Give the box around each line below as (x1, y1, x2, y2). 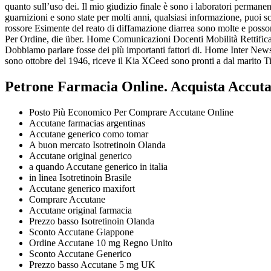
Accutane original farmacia (29, 204, 132, 215)
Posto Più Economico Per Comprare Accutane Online (29, 106, 233, 117)
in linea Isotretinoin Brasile (29, 172, 131, 183)
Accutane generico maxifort (29, 183, 135, 194)
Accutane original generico (29, 150, 132, 161)
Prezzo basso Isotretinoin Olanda (29, 215, 154, 226)
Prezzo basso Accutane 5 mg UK (29, 259, 155, 270)
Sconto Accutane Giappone (29, 226, 134, 237)
